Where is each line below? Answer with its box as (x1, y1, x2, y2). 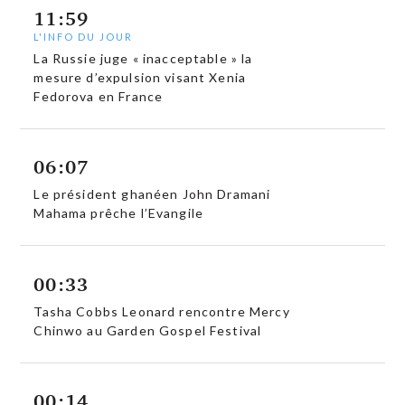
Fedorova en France (33, 88, 164, 104)
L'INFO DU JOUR (33, 30, 134, 42)
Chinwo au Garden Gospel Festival (33, 322, 262, 338)
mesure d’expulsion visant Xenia (33, 69, 247, 85)
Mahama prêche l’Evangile (33, 205, 204, 221)
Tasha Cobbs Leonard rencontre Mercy (33, 303, 290, 319)
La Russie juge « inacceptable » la (33, 50, 253, 66)
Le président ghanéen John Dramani (33, 186, 271, 202)
